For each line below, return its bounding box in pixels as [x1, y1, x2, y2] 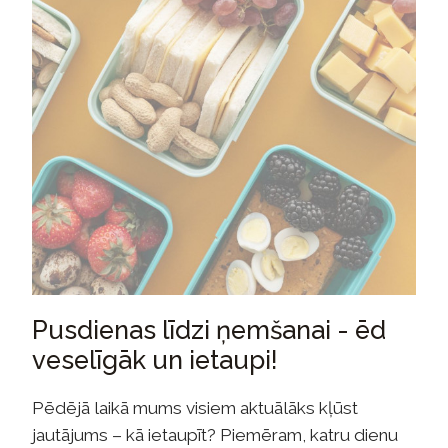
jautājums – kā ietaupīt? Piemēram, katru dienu [32, 424, 398, 445]
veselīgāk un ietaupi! [32, 344, 278, 375]
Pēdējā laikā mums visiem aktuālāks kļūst [32, 397, 358, 418]
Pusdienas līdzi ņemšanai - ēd [32, 314, 386, 345]
